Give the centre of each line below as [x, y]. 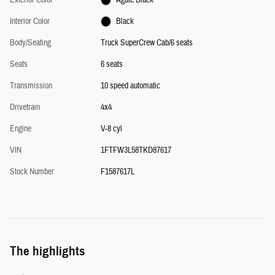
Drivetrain [25, 107]
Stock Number [32, 172]
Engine [21, 129]
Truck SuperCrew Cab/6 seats [146, 43]
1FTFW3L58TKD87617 [136, 150]
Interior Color [30, 21]
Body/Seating [30, 43]
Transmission [31, 86]
